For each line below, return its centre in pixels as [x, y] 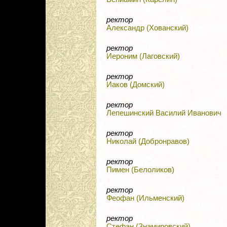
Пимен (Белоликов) [140, 170]
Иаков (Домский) [136, 85]
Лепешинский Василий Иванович [164, 113]
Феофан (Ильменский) [145, 198]
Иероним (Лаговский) [143, 56]
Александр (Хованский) [147, 28]
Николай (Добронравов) [148, 142]
